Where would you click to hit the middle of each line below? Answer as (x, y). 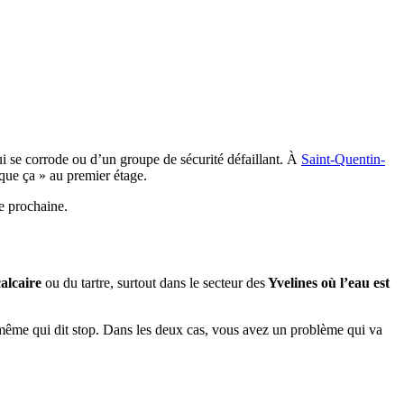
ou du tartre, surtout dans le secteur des (153, 283)
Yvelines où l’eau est (327, 283)
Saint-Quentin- (343, 160)
